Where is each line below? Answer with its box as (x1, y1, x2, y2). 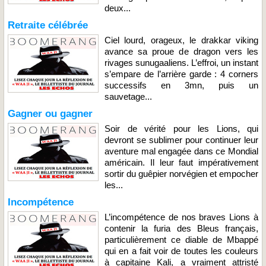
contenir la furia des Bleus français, (104, 223, 258, 233)
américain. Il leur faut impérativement (104, 157, 258, 167)
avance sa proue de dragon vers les (104, 46, 258, 56)
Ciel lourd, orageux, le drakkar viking (104, 34, 258, 45)
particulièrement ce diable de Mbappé (104, 234, 258, 245)
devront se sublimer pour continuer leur (104, 134, 258, 145)
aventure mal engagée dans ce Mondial (104, 145, 258, 156)
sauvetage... (104, 91, 152, 102)
